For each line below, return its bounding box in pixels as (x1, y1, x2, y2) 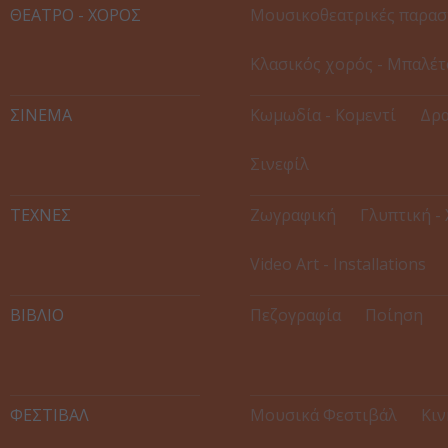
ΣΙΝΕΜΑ (10, 104, 72, 127)
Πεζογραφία (250, 304, 341, 327)
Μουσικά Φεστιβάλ (250, 404, 397, 427)
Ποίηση (365, 304, 423, 327)
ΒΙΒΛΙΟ (10, 304, 64, 327)
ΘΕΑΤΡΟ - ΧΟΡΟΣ (10, 4, 141, 27)
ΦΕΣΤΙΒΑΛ (10, 404, 89, 427)
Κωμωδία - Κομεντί (250, 104, 396, 127)
